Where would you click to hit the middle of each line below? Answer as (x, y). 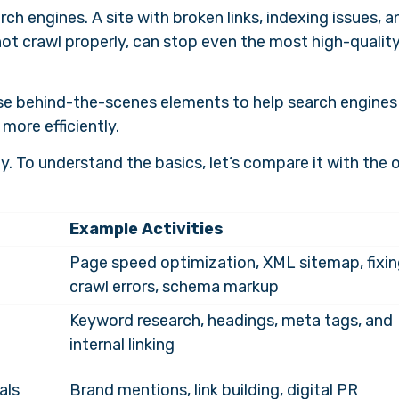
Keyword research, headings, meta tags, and (231, 321)
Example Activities (147, 229)
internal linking (122, 345)
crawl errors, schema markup (174, 287)
